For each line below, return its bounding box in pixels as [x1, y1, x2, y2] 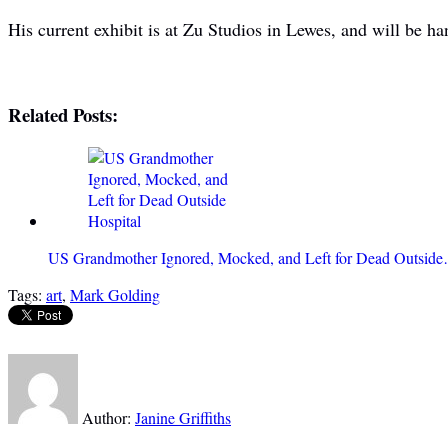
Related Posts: [8, 101, 118, 129]
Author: [82, 407, 135, 429]
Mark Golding [70, 284, 160, 306]
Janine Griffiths [135, 407, 231, 429]
